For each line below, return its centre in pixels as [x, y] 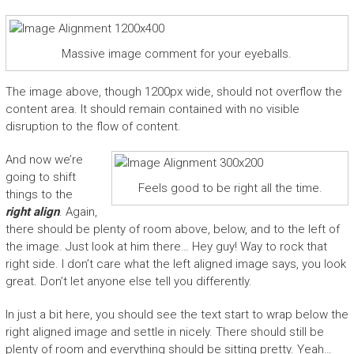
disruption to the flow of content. [93, 126]
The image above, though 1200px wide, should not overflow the [173, 91]
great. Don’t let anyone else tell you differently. [128, 281]
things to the [39, 194]
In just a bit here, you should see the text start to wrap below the [177, 314]
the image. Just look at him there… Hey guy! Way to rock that [166, 246]
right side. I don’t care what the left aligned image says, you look [175, 264]
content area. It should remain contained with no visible [152, 109]
